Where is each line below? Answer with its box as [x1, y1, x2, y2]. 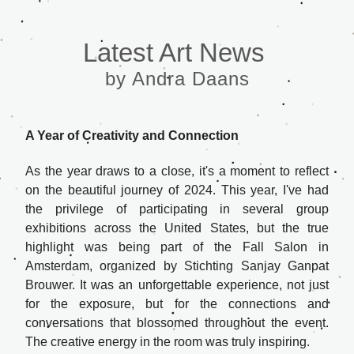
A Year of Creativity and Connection [25, 129, 239, 142]
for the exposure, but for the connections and [25, 297, 329, 311]
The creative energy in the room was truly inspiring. [25, 335, 310, 348]
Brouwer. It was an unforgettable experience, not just [25, 278, 329, 292]
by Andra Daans [104, 68, 250, 89]
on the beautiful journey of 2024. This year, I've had [25, 183, 329, 197]
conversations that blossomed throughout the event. [25, 316, 329, 330]
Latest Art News [82, 38, 272, 67]
